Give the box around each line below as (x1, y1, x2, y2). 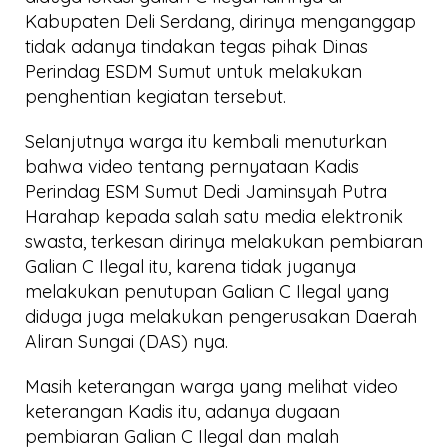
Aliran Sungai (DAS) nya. (25, 329, 228, 353)
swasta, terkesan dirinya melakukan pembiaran (25, 229, 423, 253)
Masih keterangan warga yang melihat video (25, 374, 398, 398)
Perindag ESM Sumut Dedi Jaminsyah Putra (25, 179, 387, 203)
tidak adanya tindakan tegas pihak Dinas (25, 34, 368, 58)
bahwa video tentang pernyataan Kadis (25, 154, 359, 178)
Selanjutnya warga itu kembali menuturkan (25, 129, 387, 153)
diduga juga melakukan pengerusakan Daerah (25, 304, 417, 328)
